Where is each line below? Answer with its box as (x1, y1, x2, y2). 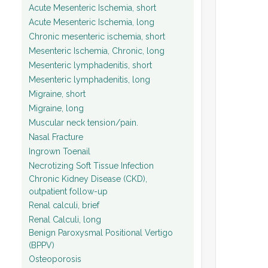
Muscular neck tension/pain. (29, 117, 138, 127)
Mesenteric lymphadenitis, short (29, 60, 152, 70)
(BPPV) (29, 240, 54, 250)
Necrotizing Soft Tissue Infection (29, 160, 154, 170)
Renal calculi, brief (29, 200, 99, 210)
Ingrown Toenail (29, 146, 90, 156)
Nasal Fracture (29, 132, 83, 142)
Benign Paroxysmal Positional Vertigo (29, 228, 173, 237)
